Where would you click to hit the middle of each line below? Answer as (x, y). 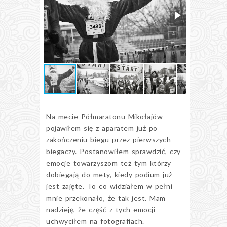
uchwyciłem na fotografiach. (115, 221)
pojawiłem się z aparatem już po (102, 128)
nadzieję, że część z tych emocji (101, 209)
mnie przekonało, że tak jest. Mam (106, 198)
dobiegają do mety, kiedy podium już (109, 174)
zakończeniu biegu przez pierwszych (108, 139)
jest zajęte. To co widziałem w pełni (109, 186)
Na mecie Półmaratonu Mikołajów (104, 116)
